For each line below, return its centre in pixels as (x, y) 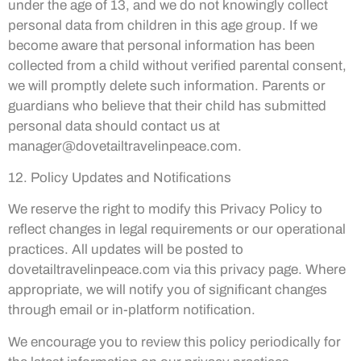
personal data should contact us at (114, 126)
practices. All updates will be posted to (126, 250)
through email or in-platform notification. (132, 310)
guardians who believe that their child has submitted (167, 106)
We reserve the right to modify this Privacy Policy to (165, 210)
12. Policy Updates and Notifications (120, 177)
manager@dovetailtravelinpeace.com (123, 146)
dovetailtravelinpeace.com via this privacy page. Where (177, 270)
